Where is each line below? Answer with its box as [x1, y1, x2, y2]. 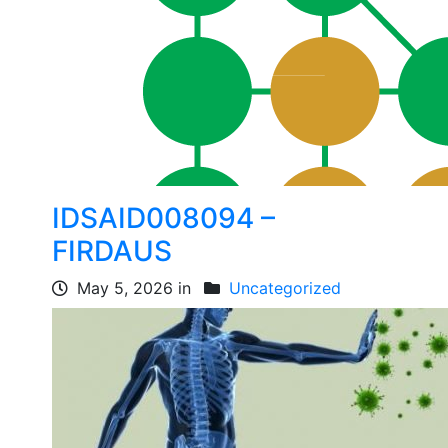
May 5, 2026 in [72, 278, 197, 298]
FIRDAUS [52, 234, 173, 268]
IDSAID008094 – [52, 201, 276, 235]
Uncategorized [229, 278, 342, 298]
